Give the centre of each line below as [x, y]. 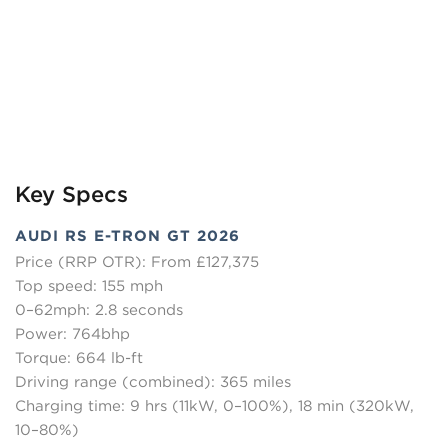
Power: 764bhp [72, 334]
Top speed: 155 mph [89, 286]
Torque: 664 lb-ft [79, 358]
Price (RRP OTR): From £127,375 [137, 262]
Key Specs [79, 194]
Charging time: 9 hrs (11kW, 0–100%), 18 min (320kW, [214, 406]
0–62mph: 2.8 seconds [99, 310]
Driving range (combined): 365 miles [153, 382]
